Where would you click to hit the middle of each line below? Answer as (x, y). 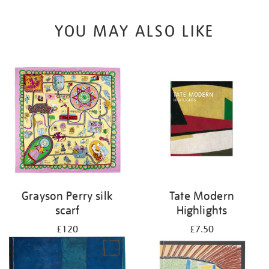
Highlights (202, 210)
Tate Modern (202, 195)
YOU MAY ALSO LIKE (134, 31)
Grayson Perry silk (67, 195)
